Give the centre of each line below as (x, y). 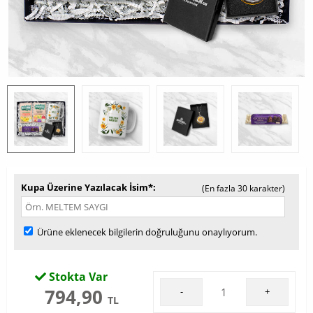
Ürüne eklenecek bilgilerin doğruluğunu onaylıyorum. (146, 232)
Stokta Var (77, 277)
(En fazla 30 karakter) (243, 188)
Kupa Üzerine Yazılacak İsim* (87, 187)
